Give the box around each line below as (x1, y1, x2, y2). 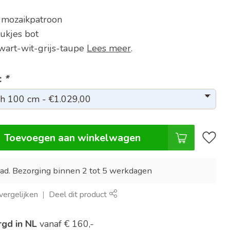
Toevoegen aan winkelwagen (4, 130, 141, 145)
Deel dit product (49, 189, 109, 200)
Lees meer (87, 42, 131, 54)
